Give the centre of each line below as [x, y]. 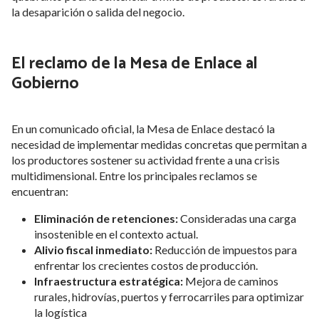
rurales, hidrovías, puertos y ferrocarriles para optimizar [169, 296]
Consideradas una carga [238, 218]
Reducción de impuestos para [226, 249]
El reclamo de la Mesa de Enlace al [135, 63]
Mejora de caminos [232, 281]
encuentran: [40, 191]
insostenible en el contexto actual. [116, 234]
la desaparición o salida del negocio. [98, 11]
